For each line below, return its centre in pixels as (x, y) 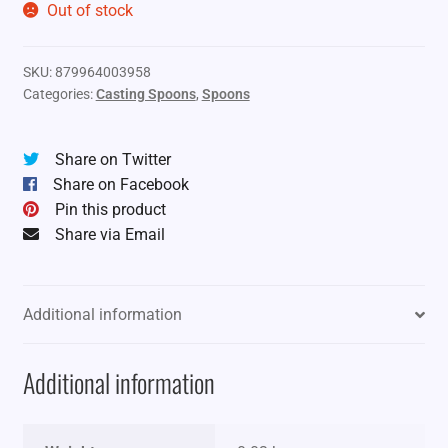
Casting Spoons (145, 93)
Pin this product (110, 209)
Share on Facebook (120, 184)
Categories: (59, 93)
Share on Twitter (112, 159)
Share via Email (109, 234)
